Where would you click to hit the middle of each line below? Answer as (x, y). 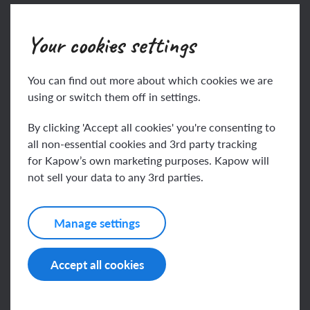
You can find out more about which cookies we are (150, 80)
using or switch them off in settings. (114, 96)
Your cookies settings (111, 44)
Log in (186, 25)
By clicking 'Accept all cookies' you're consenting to (152, 127)
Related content (76, 195)
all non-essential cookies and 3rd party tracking (142, 143)
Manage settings (97, 222)
